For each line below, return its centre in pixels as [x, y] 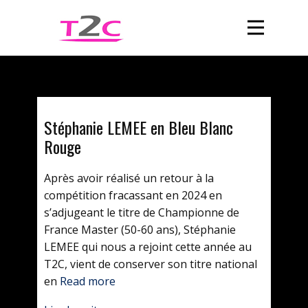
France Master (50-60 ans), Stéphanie [140, 230]
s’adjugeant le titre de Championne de [142, 212]
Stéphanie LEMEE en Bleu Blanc [139, 127]
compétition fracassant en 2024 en [133, 195]
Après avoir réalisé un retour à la [129, 178]
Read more [88, 281]
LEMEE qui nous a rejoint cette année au [148, 247]
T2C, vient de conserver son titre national [151, 264]
